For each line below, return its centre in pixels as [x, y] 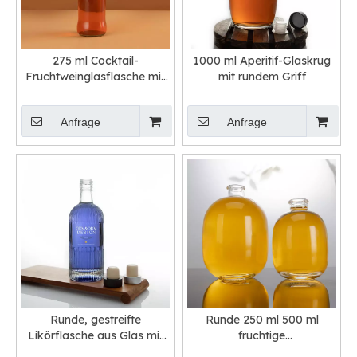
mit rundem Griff [262, 76]
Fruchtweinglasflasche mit [95, 76]
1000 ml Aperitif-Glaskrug [262, 61]
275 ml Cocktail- [95, 61]
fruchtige [262, 335]
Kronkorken [95, 92]
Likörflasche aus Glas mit [95, 335]
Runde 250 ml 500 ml [262, 320]
